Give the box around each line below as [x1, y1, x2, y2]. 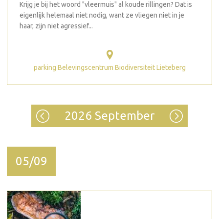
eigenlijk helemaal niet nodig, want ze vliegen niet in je [20, 11, 184, 19]
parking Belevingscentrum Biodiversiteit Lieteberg [33, 63, 186, 71]
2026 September [65, 109, 154, 122]
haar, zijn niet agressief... [20, 22, 93, 30]
